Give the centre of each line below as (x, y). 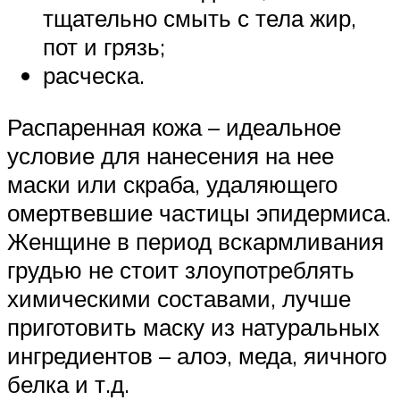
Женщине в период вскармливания (196, 241)
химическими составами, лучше (179, 298)
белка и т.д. (68, 383)
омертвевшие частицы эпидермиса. (199, 212)
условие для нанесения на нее (171, 155)
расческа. (94, 75)
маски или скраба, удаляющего (172, 183)
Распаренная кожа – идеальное (174, 126)
